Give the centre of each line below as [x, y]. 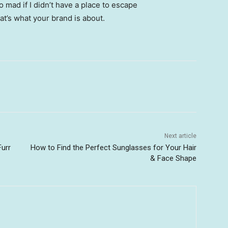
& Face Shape [173, 159]
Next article [180, 136]
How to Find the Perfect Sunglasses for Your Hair [113, 148]
